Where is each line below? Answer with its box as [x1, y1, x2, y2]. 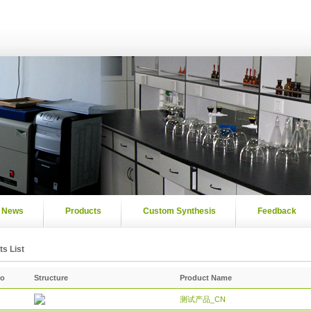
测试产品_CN [180, 294, 226, 303]
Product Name [180, 273, 232, 282]
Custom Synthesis [143, 206, 216, 216]
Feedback [258, 206, 296, 216]
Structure [34, 273, 68, 282]
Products [65, 206, 101, 216]
